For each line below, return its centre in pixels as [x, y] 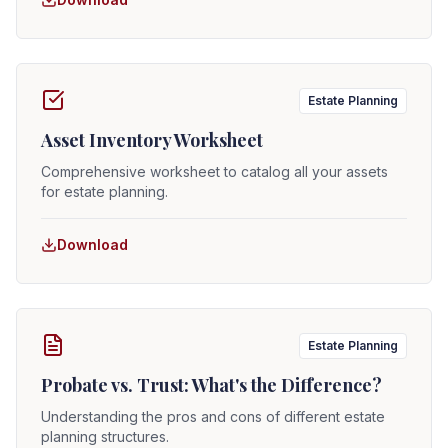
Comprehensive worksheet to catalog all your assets [214, 171]
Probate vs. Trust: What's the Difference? [211, 385]
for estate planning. [104, 191]
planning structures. [105, 436]
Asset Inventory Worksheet [152, 140]
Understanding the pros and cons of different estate [213, 416]
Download [92, 244]
